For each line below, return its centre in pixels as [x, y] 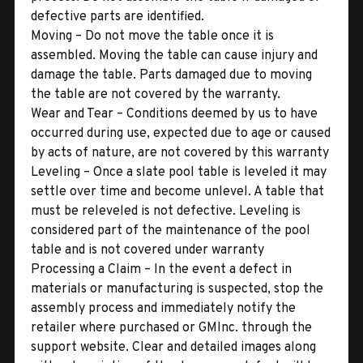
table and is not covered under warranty [147, 250]
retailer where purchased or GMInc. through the [171, 328]
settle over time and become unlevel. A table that [177, 192]
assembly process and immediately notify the [163, 308]
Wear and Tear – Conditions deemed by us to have [174, 114]
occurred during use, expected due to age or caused [181, 133]
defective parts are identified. [117, 17]
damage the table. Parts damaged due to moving [171, 75]
